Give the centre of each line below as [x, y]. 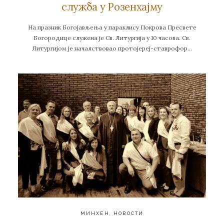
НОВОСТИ [129, 213]
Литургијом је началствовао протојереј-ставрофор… [112, 48]
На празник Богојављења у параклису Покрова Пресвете [112, 27]
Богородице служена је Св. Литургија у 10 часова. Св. [112, 37]
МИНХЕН [95, 213]
